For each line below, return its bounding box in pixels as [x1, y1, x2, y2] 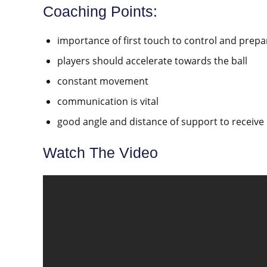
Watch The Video [43, 144, 158, 162]
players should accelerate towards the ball [57, 54, 247, 68]
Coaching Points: [43, 3, 157, 20]
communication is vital [57, 95, 159, 108]
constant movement [57, 74, 148, 88]
